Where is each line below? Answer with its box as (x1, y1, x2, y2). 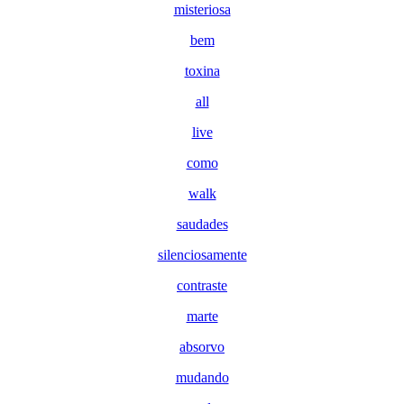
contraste (177, 278, 227, 293)
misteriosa (173, 2, 231, 17)
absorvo (179, 339, 225, 354)
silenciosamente (157, 247, 247, 262)
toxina (184, 63, 220, 78)
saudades (176, 216, 228, 232)
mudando (175, 370, 229, 385)
